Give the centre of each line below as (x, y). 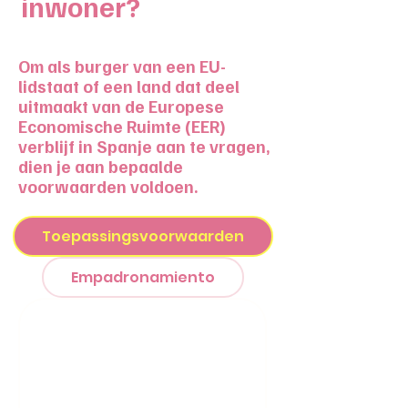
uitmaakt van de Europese (121, 106)
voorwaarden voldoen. (108, 186)
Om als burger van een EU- (122, 66)
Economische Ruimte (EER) (122, 126)
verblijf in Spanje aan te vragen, (144, 146)
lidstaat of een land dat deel (129, 86)
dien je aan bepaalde (101, 166)
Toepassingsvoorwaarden (143, 236)
